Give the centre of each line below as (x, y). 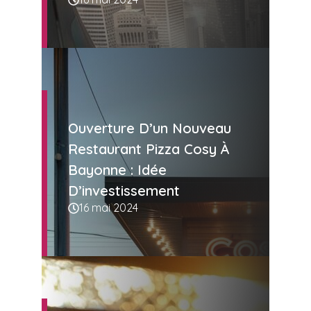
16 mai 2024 (109, 208)
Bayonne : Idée (117, 170)
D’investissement (124, 191)
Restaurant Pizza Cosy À (149, 149)
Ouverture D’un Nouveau (150, 128)
